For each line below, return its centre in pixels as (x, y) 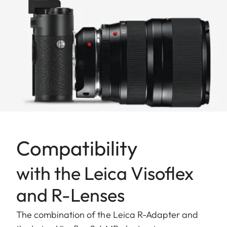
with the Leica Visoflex (105, 173)
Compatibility (77, 148)
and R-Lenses (70, 195)
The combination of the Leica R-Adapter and (107, 214)
